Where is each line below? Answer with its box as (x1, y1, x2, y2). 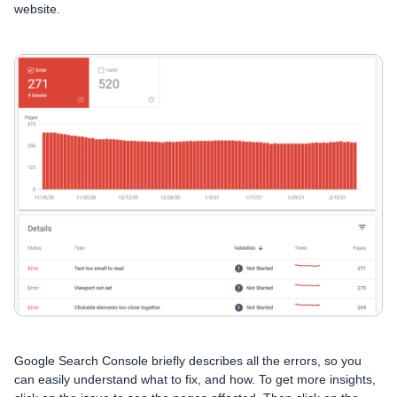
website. (14, 2, 60, 17)
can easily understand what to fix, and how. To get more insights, (14, 371, 376, 386)
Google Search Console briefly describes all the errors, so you (14, 353, 362, 368)
